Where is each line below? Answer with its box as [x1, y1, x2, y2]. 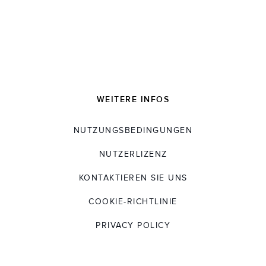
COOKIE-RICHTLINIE [88, 197, 178, 207]
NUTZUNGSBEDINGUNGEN [73, 126, 193, 136]
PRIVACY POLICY [96, 221, 170, 231]
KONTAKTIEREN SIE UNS [78, 173, 188, 183]
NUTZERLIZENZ [99, 150, 167, 160]
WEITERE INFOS [96, 94, 170, 105]
